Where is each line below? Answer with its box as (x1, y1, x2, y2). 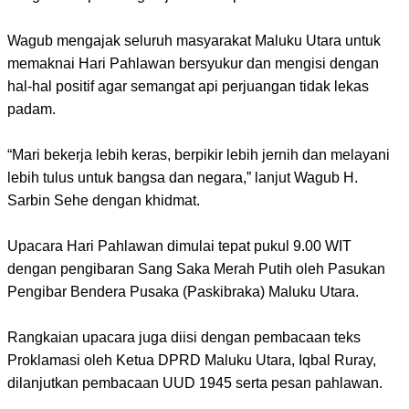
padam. (7, 100, 56, 117)
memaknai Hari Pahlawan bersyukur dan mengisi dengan (7, 55, 379, 71)
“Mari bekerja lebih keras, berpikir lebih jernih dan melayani (7, 146, 390, 163)
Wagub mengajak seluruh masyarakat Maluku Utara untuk (7, 32, 381, 48)
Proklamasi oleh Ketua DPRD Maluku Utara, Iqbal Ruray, (7, 351, 376, 368)
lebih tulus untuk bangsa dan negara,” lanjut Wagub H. (7, 169, 358, 185)
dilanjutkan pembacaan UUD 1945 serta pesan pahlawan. (7, 374, 383, 391)
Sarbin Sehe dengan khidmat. (7, 192, 200, 208)
